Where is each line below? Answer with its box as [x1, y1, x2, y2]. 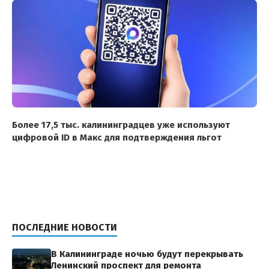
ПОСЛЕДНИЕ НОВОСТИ [12, 221, 117, 233]
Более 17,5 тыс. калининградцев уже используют [12, 119, 230, 130]
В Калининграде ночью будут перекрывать [51, 248, 243, 259]
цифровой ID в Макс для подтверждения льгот [12, 131, 222, 143]
